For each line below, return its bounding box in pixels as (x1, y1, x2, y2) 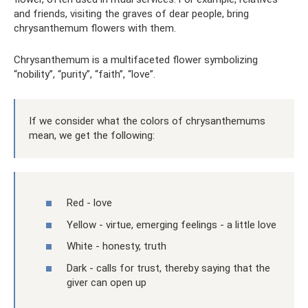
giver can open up (67, 276, 146, 289)
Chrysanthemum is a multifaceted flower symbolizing (14, 53, 258, 66)
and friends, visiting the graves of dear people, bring (14, 7, 249, 20)
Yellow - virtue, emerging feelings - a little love (67, 218, 276, 231)
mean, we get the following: (29, 129, 155, 142)
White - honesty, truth (67, 240, 166, 252)
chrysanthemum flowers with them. (14, 21, 176, 34)
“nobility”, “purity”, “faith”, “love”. (14, 67, 155, 80)
